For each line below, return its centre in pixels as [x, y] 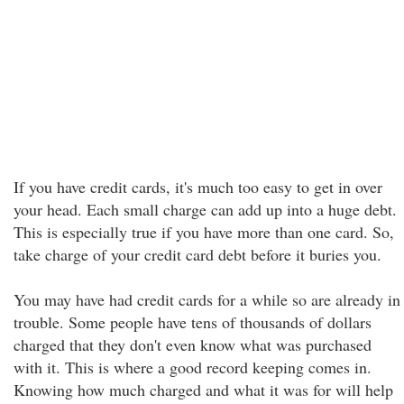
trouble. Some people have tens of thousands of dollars [193, 322]
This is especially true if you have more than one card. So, [204, 232]
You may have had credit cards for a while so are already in [207, 299]
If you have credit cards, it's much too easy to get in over [198, 187]
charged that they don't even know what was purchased [193, 344]
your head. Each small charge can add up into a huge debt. [205, 209]
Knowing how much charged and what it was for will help [203, 390]
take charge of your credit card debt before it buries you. [197, 254]
